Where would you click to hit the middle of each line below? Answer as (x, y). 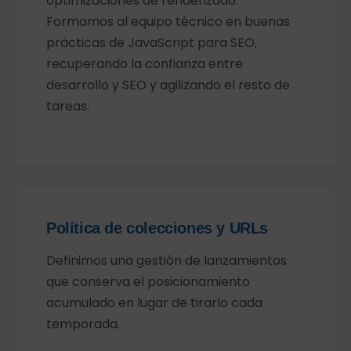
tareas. (67, 106)
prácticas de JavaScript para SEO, (151, 43)
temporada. (83, 324)
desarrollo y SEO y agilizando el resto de (168, 85)
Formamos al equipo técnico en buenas (168, 22)
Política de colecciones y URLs (157, 228)
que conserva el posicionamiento (148, 282)
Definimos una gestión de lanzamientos (166, 261)
